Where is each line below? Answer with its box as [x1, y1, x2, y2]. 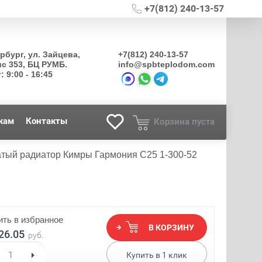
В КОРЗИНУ [149, 223, 194, 233]
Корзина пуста [154, 116, 215, 127]
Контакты [26, 116, 67, 126]
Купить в [126, 250, 162, 260]
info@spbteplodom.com [118, 60, 215, 69]
